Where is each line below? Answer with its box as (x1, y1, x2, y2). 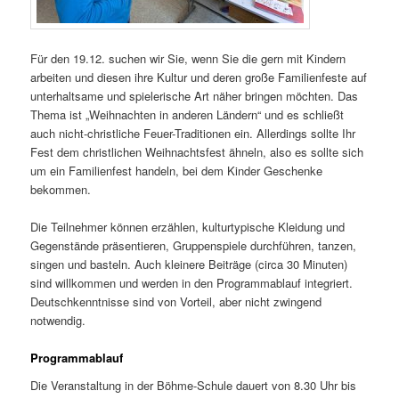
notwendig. (30, 311, 86, 329)
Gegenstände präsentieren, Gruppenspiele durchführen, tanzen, (30, 236, 357, 254)
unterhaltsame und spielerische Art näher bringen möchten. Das (30, 86, 359, 104)
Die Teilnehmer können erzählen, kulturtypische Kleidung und (30, 217, 346, 235)
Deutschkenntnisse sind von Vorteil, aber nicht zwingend (30, 292, 322, 310)
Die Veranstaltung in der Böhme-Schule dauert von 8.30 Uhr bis (30, 377, 357, 395)
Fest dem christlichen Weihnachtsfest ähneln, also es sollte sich (30, 142, 364, 160)
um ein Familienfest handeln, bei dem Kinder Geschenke (30, 161, 323, 179)
